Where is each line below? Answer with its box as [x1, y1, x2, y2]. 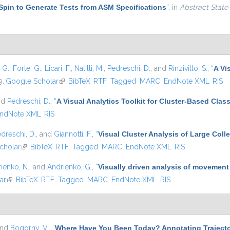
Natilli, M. [74, 64, 104, 72]
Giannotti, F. [54, 130, 92, 138]
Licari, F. [45, 64, 71, 72]
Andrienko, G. [47, 163, 92, 171]
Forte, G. [13, 64, 41, 72]
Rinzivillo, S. [168, 64, 207, 72]
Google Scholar [5, 77, 59, 85]
